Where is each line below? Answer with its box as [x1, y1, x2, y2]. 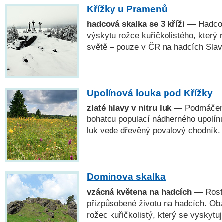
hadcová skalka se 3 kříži [87, 19, 185, 29]
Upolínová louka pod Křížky [87, 88, 213, 99]
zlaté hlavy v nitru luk [87, 103, 171, 112]
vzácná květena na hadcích [87, 187, 192, 196]
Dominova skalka [87, 171, 166, 182]
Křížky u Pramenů [87, 3, 167, 14]
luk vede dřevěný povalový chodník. [87, 126, 220, 135]
